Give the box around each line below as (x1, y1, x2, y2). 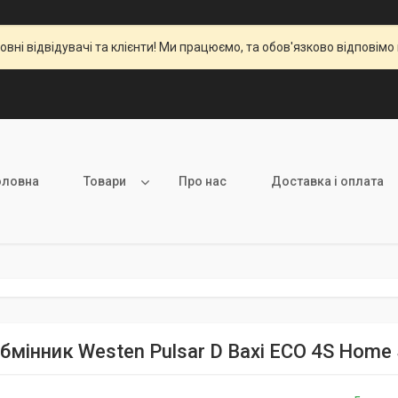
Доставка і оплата (271, 174, 384, 188)
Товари (84, 174, 126, 188)
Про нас (179, 174, 227, 188)
